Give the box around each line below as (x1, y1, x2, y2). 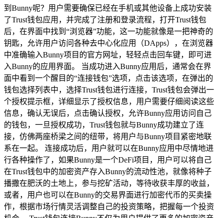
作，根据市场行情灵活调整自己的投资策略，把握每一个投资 (4, 202, 214, 211)
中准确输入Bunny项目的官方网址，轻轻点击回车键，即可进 (4, 50, 212, 59)
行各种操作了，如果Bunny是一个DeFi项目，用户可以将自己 (4, 155, 212, 164)
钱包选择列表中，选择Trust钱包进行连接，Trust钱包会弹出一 (4, 85, 214, 94)
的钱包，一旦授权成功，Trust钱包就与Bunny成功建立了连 (4, 120, 204, 129)
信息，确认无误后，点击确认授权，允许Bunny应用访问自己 (4, 109, 212, 117)
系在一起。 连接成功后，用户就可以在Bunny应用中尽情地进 (4, 144, 214, 152)
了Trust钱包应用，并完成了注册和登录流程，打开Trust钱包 (4, 15, 206, 24)
